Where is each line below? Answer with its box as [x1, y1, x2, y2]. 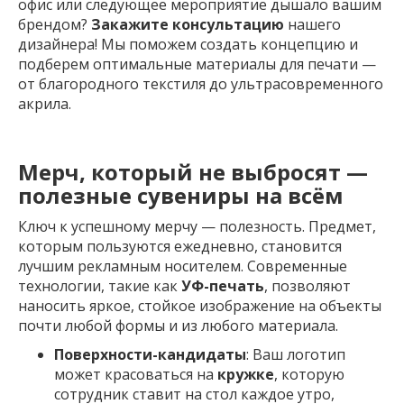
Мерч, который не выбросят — [18, 156, 368, 187]
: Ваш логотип [246, 344, 345, 364]
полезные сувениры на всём [18, 179, 344, 210]
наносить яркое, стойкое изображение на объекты [18, 295, 381, 316]
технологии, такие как [18, 275, 181, 296]
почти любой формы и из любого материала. [18, 315, 338, 335]
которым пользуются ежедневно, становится [18, 235, 342, 256]
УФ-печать [181, 275, 264, 296]
